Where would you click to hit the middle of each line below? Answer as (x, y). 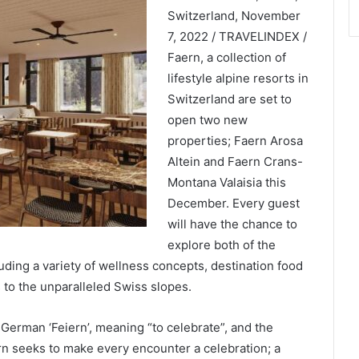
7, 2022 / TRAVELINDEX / (237, 36)
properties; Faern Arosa (235, 141)
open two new (207, 120)
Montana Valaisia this (226, 182)
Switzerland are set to (229, 99)
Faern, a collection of (226, 57)
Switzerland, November (234, 16)
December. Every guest (233, 203)
